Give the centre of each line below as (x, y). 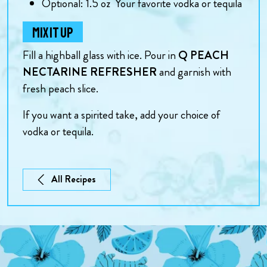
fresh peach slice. (62, 89)
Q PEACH (204, 55)
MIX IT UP (53, 33)
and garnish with (194, 72)
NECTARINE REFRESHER (90, 72)
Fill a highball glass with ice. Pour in (100, 55)
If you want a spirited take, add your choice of (121, 115)
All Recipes (74, 179)
